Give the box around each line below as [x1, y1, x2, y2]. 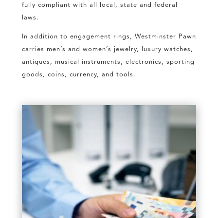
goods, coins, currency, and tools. [21, 72, 138, 78]
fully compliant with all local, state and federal [21, 2, 178, 9]
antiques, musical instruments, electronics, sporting [21, 59, 195, 66]
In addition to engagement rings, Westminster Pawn [21, 34, 196, 40]
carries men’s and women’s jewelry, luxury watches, [21, 46, 193, 53]
